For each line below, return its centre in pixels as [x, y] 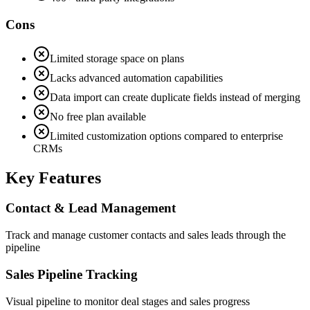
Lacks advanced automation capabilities [136, 77]
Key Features [53, 177]
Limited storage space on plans [117, 58]
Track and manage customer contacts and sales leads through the [146, 235]
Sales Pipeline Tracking [72, 274]
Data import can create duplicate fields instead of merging [175, 97]
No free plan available [98, 116]
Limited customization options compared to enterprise [166, 136]
